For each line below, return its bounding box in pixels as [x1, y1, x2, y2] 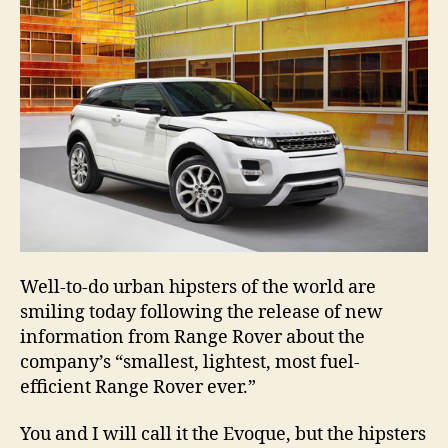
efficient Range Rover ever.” [20, 375, 256, 399]
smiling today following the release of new [20, 300, 383, 324]
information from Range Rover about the [20, 325, 365, 349]
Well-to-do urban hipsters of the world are [20, 275, 376, 299]
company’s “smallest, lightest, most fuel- [20, 350, 360, 374]
